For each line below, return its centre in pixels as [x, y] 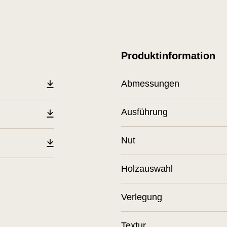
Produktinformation [168, 56]
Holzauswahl [147, 169]
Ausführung [144, 112]
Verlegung [142, 197]
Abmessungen [150, 84]
